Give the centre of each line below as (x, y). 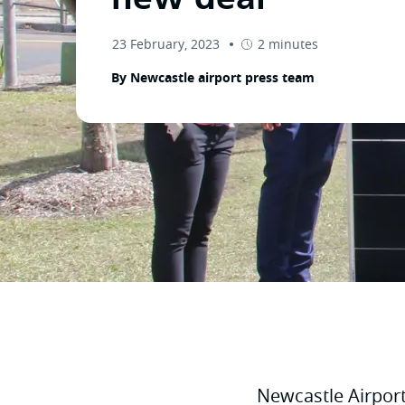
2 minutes (288, 44)
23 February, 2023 (166, 44)
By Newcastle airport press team (213, 77)
